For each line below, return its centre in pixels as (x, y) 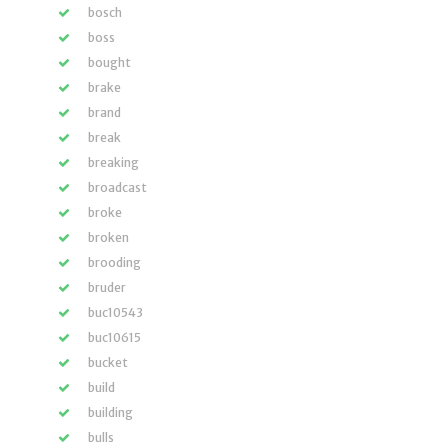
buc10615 (114, 337)
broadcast (117, 187)
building (110, 412)
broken (108, 237)
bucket (108, 362)
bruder (107, 287)
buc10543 (115, 312)
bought (109, 62)
